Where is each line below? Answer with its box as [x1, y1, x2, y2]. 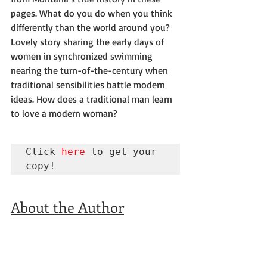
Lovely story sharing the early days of [11, 36, 166, 48]
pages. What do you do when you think [11, 7, 175, 20]
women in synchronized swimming [11, 50, 155, 63]
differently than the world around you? [11, 21, 170, 34]
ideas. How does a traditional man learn [11, 93, 175, 105]
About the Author [11, 197, 124, 217]
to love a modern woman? [11, 107, 117, 120]
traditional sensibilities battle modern [11, 79, 167, 91]
